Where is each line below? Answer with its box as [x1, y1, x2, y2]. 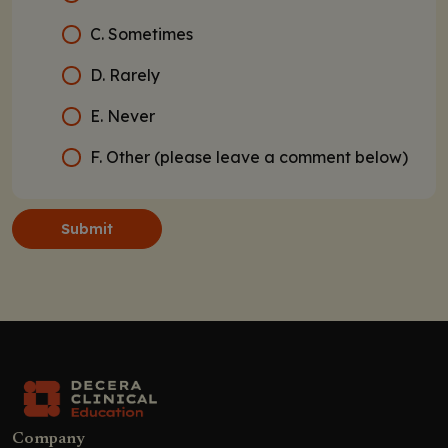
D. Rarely [90, 64, 161, 85]
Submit [61, 219, 113, 238]
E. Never [90, 105, 156, 126]
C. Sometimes [90, 23, 194, 44]
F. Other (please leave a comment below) [90, 146, 409, 167]
